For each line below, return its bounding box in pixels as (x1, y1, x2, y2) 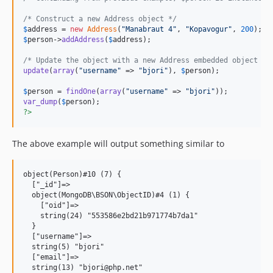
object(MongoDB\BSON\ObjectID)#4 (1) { (23, 190, 190, 199)
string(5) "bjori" (23, 242, 104, 251)
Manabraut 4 (126, 24, 172, 34)
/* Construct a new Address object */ (23, 14, 177, 23)
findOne (66, 87, 96, 96)
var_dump (23, 97, 57, 106)
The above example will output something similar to (12, 137, 224, 149)
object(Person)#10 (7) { (23, 169, 121, 179)
